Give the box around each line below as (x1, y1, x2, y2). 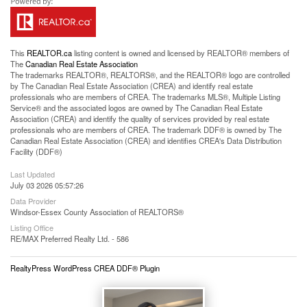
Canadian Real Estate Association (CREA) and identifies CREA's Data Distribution (10, 135, 282, 146)
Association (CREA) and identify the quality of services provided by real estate (10, 113, 269, 124)
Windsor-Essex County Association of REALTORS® (10, 206, 184, 217)
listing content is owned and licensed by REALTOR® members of (72, 47, 289, 58)
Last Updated (10, 169, 55, 180)
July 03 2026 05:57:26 (10, 180, 84, 191)
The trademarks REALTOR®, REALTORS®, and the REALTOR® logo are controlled (10, 69, 290, 80)
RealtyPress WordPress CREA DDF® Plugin (10, 262, 160, 273)
